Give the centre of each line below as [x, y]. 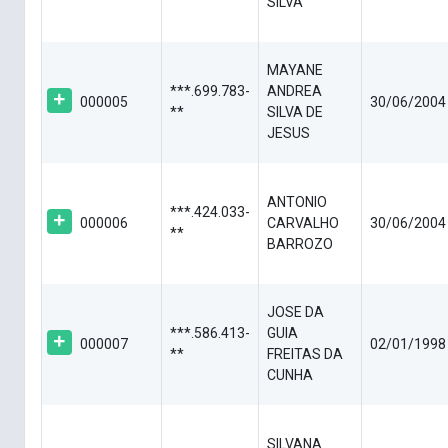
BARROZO [300, 244]
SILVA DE [295, 112]
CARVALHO [303, 223]
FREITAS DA [305, 354]
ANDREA [294, 91]
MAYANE [295, 70]
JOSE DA [295, 312]
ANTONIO [297, 202]
